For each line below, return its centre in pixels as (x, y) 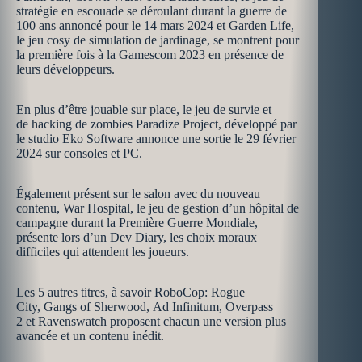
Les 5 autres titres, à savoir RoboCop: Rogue (130, 292)
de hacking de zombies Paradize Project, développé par (156, 124)
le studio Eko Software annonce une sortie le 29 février (156, 139)
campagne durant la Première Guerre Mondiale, (137, 223)
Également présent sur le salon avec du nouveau (138, 194)
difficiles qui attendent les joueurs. (103, 252)
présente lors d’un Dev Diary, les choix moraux (137, 237)
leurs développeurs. (65, 69)
